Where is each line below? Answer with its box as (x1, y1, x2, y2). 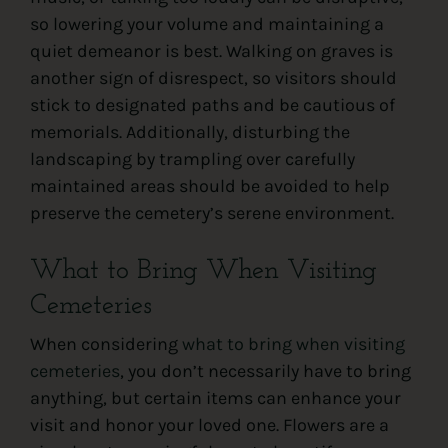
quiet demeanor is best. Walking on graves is (29, 39, 393, 62)
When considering (29, 333, 182, 356)
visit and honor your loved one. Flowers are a (29, 414, 389, 437)
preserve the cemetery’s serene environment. (29, 201, 394, 224)
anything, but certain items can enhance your (29, 387, 401, 410)
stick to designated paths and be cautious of (29, 93, 395, 116)
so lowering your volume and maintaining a (29, 12, 384, 35)
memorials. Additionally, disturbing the (29, 120, 350, 143)
